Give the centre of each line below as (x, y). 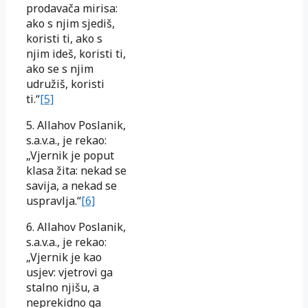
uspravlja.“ (54, 200)
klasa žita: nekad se (76, 170)
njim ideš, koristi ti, (76, 53)
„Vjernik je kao (64, 257)
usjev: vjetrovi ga (69, 272)
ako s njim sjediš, (70, 23)
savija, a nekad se (71, 185)
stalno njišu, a (63, 287)
